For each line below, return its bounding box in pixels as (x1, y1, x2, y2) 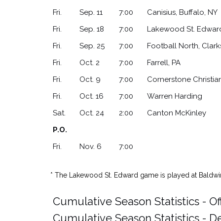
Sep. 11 (79, 8, 103, 17)
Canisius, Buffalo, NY (147, 8, 218, 17)
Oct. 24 (79, 109, 104, 117)
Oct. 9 (79, 75, 101, 84)
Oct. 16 (79, 92, 104, 101)
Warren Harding (147, 92, 202, 101)
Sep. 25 (79, 41, 105, 50)
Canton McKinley (147, 109, 206, 117)
